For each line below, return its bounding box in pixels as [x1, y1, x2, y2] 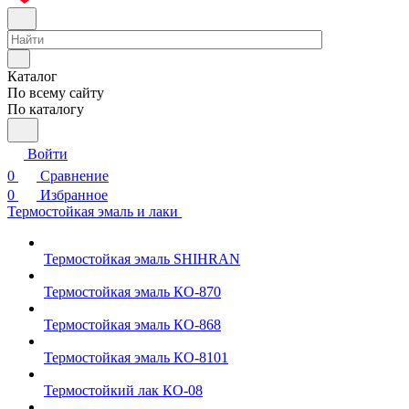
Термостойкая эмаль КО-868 [44, 317, 221, 332]
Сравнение [40, 168, 109, 184]
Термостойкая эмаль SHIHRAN [44, 251, 240, 267]
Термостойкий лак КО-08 [44, 383, 203, 398]
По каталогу [7, 101, 84, 117]
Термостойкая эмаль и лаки [7, 204, 182, 219]
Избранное [40, 187, 108, 203]
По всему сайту [7, 85, 104, 100]
